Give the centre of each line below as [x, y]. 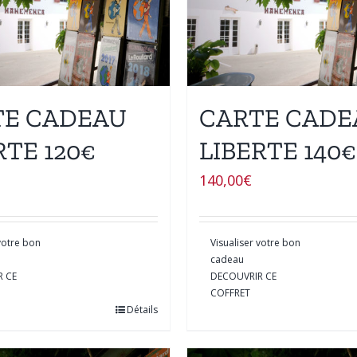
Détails [142, 309]
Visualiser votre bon [255, 242]
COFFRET [230, 292]
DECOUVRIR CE [243, 276]
